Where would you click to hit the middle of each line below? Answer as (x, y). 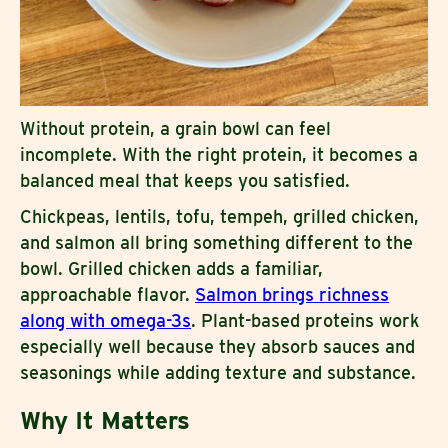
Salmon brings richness (292, 294)
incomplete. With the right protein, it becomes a (219, 154)
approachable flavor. (107, 294)
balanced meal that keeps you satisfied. (185, 180)
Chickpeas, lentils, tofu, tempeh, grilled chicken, (219, 216)
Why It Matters (105, 420)
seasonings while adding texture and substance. (218, 372)
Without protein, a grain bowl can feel (175, 128)
